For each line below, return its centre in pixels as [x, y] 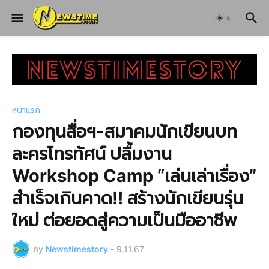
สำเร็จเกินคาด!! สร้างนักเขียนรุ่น [128, 198]
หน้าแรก [26, 109]
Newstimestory [77, 249]
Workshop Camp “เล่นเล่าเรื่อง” [134, 175]
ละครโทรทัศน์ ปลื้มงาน [92, 153]
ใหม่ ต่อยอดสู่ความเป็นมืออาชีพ [125, 220]
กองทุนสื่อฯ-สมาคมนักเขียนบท [125, 131]
